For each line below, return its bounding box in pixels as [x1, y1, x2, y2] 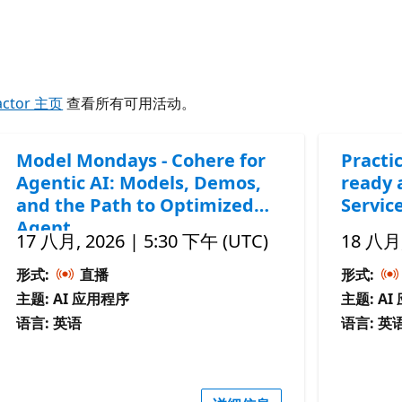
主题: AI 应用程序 [16, 288, 130, 309]
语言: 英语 [16, 312, 83, 333]
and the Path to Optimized [16, 192, 255, 217]
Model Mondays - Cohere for [16, 147, 267, 172]
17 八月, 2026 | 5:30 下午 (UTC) [16, 228, 269, 253]
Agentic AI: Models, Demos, [16, 170, 262, 195]
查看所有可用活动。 [63, 92, 197, 113]
